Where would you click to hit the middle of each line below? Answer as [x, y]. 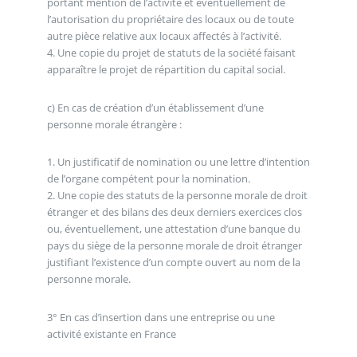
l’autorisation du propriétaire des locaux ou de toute [170, 20]
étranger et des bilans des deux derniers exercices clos [174, 212]
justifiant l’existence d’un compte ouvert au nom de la [173, 263]
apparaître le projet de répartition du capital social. [166, 70]
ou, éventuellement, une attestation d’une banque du [173, 229]
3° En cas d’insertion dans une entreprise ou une [161, 317]
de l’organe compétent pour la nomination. [148, 179]
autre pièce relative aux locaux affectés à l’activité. [164, 36]
